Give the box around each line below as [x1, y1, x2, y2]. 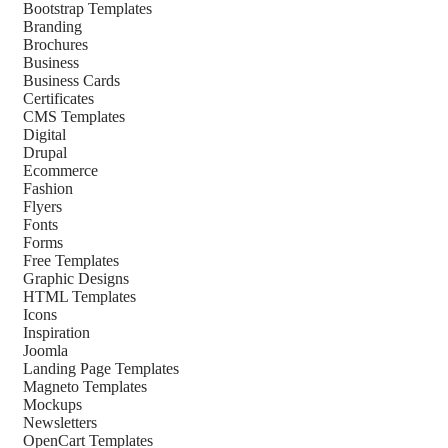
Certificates [22, 90, 94, 107]
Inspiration [22, 324, 90, 341]
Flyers [22, 198, 62, 215]
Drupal [22, 144, 67, 161]
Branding [22, 18, 82, 35]
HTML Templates [22, 288, 136, 305]
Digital [22, 126, 66, 143]
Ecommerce [22, 162, 98, 179]
